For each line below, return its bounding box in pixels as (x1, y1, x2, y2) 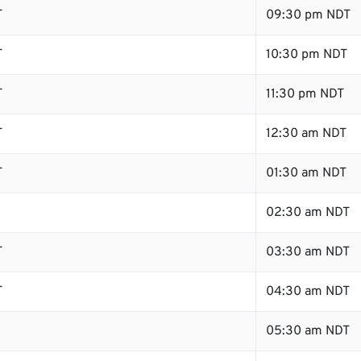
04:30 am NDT (266, 284, 350, 300)
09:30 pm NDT (266, 7, 351, 23)
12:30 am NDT (266, 126, 346, 142)
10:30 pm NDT (266, 47, 347, 63)
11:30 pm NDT (266, 86, 344, 102)
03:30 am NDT (266, 244, 350, 260)
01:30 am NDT (266, 165, 346, 181)
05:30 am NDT (266, 323, 350, 339)
